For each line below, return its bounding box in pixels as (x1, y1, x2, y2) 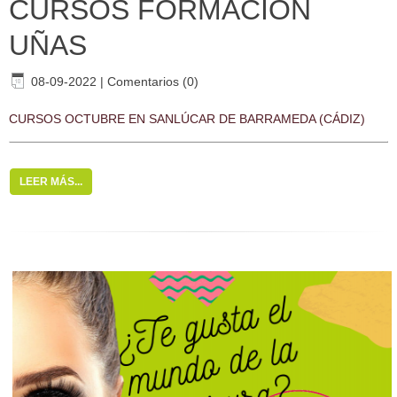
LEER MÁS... (19, 175, 82, 189)
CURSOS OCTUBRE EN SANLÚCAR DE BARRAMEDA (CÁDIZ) (9, 112, 365, 127)
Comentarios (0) (107, 74, 198, 90)
